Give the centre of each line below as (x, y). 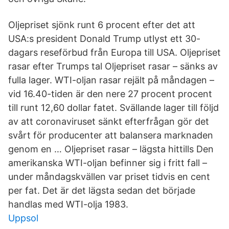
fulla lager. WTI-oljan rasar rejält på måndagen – (111, 80)
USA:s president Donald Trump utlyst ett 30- (104, 39)
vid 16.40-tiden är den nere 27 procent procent (110, 94)
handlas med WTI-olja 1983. (68, 204)
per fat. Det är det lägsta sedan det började (102, 190)
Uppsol (23, 218)
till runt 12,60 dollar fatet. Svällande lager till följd (113, 108)
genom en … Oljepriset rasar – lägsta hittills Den (111, 149)
